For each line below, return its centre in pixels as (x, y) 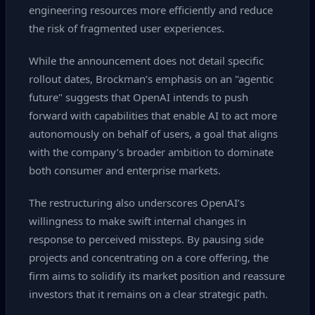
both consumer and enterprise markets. (125, 170)
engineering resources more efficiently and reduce (151, 10)
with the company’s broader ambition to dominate (151, 152)
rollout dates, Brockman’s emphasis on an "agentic (151, 79)
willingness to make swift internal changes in (137, 221)
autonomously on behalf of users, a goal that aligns (153, 134)
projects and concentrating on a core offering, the (149, 257)
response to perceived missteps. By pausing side (146, 239)
